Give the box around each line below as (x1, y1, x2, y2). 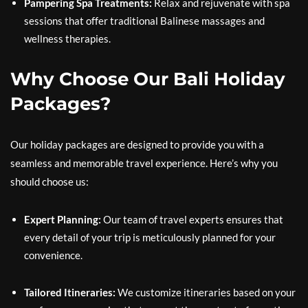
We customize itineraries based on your (115, 285, 296, 298)
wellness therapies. (24, 32, 111, 45)
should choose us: (10, 175, 89, 188)
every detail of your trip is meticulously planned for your (24, 230, 276, 243)
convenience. (24, 248, 82, 261)
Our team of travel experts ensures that (101, 212, 283, 225)
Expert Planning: (24, 212, 101, 225)
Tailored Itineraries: (24, 285, 115, 298)
